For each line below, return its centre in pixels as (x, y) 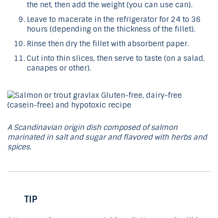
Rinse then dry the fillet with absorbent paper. (108, 44)
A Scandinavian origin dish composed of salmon (92, 128)
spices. (19, 147)
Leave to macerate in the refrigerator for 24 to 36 (114, 20)
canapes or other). (59, 68)
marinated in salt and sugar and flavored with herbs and (107, 137)
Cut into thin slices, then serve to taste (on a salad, (116, 59)
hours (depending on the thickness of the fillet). (111, 29)
